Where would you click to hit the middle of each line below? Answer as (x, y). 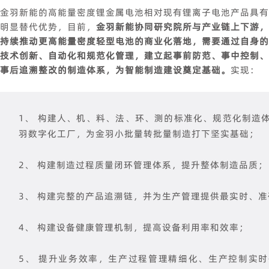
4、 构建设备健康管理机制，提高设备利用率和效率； (134, 227)
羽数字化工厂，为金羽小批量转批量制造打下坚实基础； (139, 133)
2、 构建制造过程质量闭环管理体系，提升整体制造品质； (143, 165)
